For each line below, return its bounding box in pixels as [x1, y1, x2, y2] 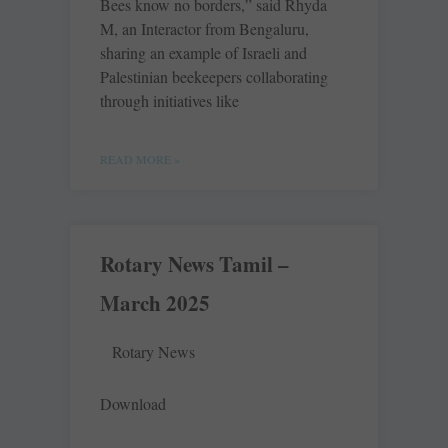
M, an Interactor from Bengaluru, [100, 18, 309, 40]
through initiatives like [100, 90, 239, 112]
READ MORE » [100, 151, 180, 168]
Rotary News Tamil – [100, 249, 289, 280]
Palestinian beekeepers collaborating [100, 66, 328, 88]
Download [100, 393, 166, 415]
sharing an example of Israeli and [100, 42, 307, 64]
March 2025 [100, 288, 210, 319]
